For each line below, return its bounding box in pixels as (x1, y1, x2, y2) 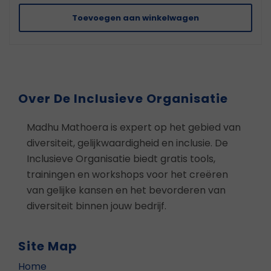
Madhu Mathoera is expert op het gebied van (27, 120, 241, 134)
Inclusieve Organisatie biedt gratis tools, (27, 151, 215, 166)
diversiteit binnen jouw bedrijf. (27, 198, 166, 213)
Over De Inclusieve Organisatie (18, 90, 228, 107)
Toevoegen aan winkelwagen (72, 11, 199, 24)
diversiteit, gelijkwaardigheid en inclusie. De (27, 135, 228, 150)
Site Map (18, 237, 77, 255)
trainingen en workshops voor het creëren (27, 167, 228, 181)
